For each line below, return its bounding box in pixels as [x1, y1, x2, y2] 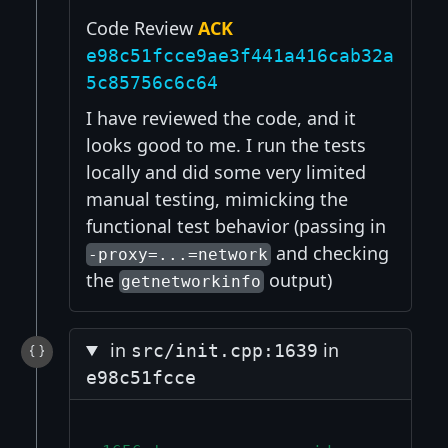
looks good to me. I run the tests [86, 133, 366, 158]
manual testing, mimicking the [86, 187, 348, 212]
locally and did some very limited [86, 160, 366, 185]
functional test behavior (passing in [86, 214, 386, 239]
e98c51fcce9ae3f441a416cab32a [86, 45, 394, 67]
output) [263, 268, 332, 293]
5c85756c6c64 [86, 72, 218, 94]
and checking [270, 241, 389, 266]
